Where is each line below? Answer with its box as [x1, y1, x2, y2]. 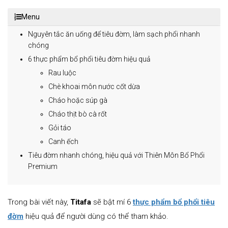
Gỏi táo [48, 124, 71, 132]
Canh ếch [48, 137, 78, 146]
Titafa [70, 197, 93, 207]
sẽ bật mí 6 [93, 197, 133, 207]
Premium [28, 162, 58, 170]
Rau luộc [48, 69, 76, 77]
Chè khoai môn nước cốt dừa [48, 82, 140, 91]
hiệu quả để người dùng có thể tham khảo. [23, 212, 168, 221]
